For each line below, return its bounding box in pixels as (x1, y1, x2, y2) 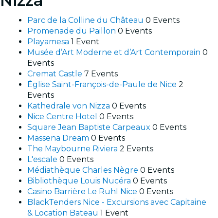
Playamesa (27, 36, 71, 46)
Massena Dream (27, 133, 91, 143)
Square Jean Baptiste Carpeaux (27, 122, 152, 132)
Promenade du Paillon (27, 26, 118, 36)
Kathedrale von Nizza (27, 101, 112, 110)
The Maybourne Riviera (27, 144, 120, 153)
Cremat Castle (27, 69, 84, 78)
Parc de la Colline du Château (27, 15, 145, 25)
